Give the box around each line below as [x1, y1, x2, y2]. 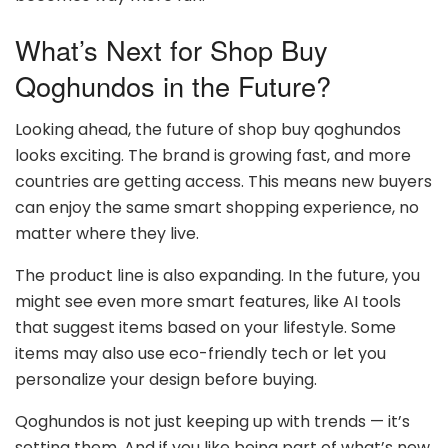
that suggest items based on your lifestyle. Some [15, 316, 396, 340]
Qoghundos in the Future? [15, 65, 331, 105]
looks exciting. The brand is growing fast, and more [15, 144, 411, 168]
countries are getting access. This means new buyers [15, 170, 432, 194]
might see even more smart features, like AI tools [15, 290, 401, 314]
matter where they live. [15, 222, 199, 246]
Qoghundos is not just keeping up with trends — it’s [15, 410, 410, 434]
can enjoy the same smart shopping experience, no [15, 196, 419, 220]
